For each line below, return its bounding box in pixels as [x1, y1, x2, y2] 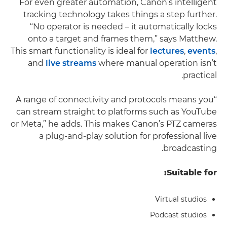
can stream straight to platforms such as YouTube [16, 106, 217, 117]
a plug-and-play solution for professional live [39, 131, 217, 141]
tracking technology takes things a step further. [23, 9, 217, 19]
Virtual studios [155, 194, 207, 204]
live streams [46, 58, 96, 68]
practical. [183, 70, 217, 80]
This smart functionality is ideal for [11, 46, 150, 56]
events [187, 46, 215, 56]
